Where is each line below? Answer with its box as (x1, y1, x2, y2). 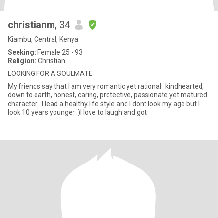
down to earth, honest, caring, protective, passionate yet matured (8, 91, 207, 99)
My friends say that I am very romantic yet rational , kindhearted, (8, 82, 204, 90)
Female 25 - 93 (36, 48, 83, 56)
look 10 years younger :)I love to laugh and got (8, 109, 147, 116)
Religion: (8, 57, 36, 65)
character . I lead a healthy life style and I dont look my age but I (8, 100, 200, 108)
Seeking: (8, 48, 36, 56)
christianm (8, 19, 55, 31)
